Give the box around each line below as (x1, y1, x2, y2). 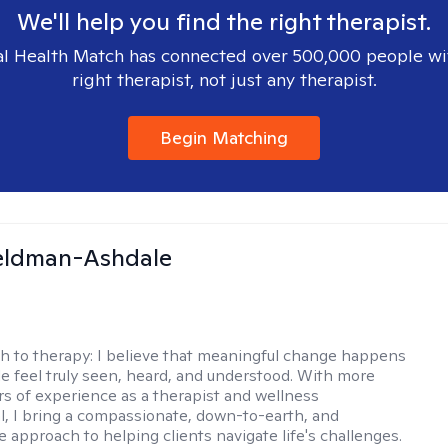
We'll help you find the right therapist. (17, 6, 431, 37)
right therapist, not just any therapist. (71, 68, 377, 91)
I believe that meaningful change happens (97, 345, 407, 366)
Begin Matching (160, 126, 288, 149)
